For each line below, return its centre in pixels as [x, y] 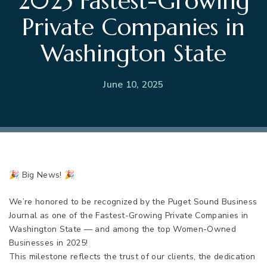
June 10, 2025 [133, 85]
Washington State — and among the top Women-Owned [122, 229]
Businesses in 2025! [49, 243]
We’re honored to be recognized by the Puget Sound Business [133, 201]
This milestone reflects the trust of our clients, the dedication [132, 256]
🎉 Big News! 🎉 [42, 175]
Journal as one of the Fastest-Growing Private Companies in [129, 215]
